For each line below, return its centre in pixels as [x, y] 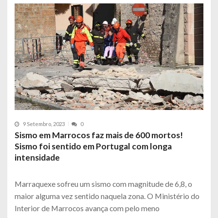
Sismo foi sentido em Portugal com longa [93, 146]
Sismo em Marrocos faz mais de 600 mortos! [99, 135]
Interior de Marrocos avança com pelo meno [87, 208]
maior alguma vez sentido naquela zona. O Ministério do [107, 196]
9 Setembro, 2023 [44, 124]
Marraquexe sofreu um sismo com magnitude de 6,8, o [103, 183]
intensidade [37, 157]
